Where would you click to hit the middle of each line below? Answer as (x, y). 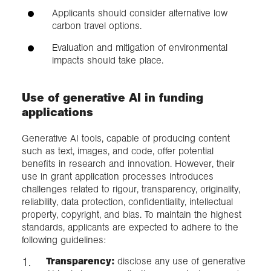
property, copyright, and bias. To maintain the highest (132, 214)
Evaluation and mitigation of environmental (140, 47)
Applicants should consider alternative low (140, 13)
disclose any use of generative (180, 261)
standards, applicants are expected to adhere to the (130, 227)
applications (57, 112)
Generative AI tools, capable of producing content (126, 138)
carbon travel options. (97, 26)
